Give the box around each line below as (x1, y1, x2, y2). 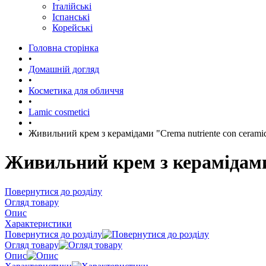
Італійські (52, 1, 91, 11)
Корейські (52, 23, 93, 33)
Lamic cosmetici (28, 107, 90, 117)
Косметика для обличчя (28, 85, 123, 96)
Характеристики (5, 218, 72, 229)
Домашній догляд (28, 64, 99, 74)
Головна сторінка (28, 43, 99, 53)
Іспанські (52, 12, 90, 22)
